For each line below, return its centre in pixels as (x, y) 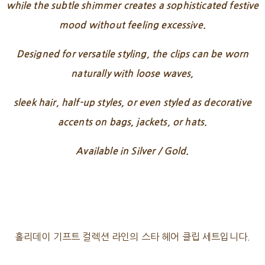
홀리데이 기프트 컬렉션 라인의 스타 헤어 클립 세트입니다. (132, 237)
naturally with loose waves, (132, 74)
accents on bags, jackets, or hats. (132, 122)
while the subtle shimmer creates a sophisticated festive (132, 6)
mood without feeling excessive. (132, 25)
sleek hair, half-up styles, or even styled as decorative (132, 103)
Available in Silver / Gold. (132, 151)
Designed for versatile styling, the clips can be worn (132, 54)
